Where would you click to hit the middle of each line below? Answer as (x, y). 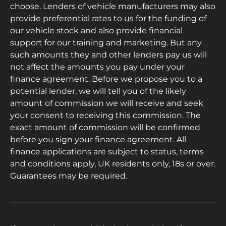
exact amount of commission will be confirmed (105, 128)
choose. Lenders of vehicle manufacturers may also (113, 7)
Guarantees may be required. (69, 176)
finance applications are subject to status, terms (107, 152)
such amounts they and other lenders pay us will (108, 55)
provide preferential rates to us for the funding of (108, 19)
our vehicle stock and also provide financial (96, 31)
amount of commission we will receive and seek (107, 103)
